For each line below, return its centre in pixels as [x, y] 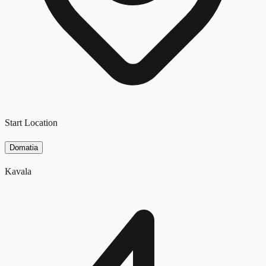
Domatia [24, 147]
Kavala [18, 171]
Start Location [31, 122]
